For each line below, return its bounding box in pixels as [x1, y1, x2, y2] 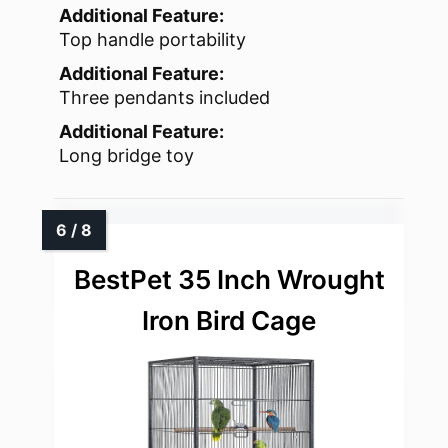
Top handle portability [59, 29, 246, 51]
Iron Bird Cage [142, 305, 316, 337]
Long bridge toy [59, 145, 194, 167]
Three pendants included [59, 87, 270, 109]
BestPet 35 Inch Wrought [73, 264, 385, 296]
